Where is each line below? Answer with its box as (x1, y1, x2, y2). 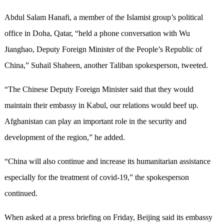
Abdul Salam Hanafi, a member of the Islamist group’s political (4, 13, 203, 22)
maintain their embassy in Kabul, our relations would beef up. (4, 101, 198, 110)
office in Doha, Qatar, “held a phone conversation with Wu (4, 29, 190, 38)
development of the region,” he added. (4, 133, 125, 142)
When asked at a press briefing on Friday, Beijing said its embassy (4, 213, 212, 222)
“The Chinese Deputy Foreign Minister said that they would (4, 85, 193, 94)
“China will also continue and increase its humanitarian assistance (4, 157, 210, 166)
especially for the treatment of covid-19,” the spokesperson (4, 173, 189, 182)
